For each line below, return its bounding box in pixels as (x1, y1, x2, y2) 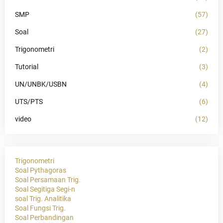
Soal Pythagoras (15, 166, 66, 175)
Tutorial (15, 63, 38, 71)
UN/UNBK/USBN (15, 80, 67, 89)
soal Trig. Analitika (15, 195, 71, 203)
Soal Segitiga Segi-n (15, 185, 75, 194)
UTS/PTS (15, 98, 43, 106)
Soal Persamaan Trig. (15, 176, 81, 184)
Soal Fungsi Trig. (15, 204, 66, 213)
